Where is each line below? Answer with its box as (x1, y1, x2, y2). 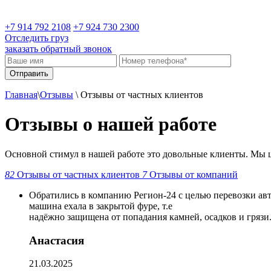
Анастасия (29, 233, 84, 247)
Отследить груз (5, 33, 68, 43)
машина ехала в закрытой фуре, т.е (29, 200, 172, 211)
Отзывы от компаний (149, 169, 238, 180)
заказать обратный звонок (5, 44, 112, 54)
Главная (5, 90, 38, 100)
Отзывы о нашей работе (5, 113, 217, 135)
